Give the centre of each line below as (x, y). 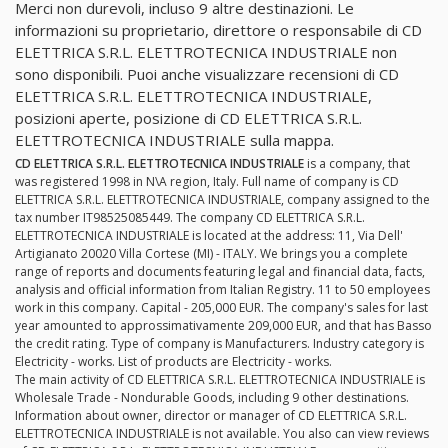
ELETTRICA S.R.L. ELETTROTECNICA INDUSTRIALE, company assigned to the (222, 200)
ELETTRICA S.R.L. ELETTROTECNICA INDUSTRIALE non (206, 52)
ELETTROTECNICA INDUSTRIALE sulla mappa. (174, 140)
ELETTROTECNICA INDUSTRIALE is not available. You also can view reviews (222, 434)
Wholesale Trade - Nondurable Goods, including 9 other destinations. (212, 398)
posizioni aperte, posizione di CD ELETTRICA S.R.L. (188, 118)
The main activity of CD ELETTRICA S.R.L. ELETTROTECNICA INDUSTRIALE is (220, 380)
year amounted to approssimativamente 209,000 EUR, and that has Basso (223, 326)
